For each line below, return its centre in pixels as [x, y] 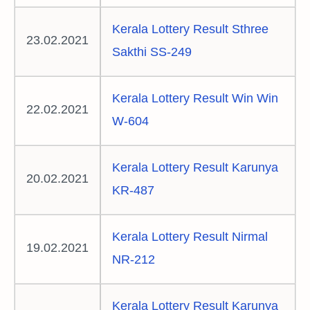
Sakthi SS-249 [152, 52]
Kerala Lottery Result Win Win [195, 98]
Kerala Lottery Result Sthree [190, 29]
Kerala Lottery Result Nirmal [190, 236]
